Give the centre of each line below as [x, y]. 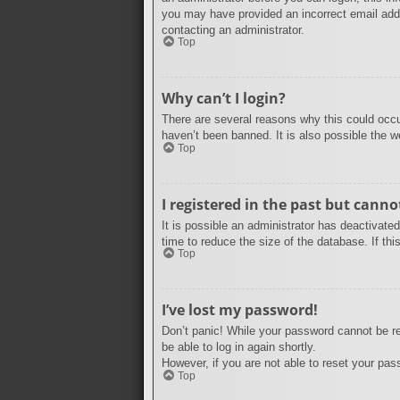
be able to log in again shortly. [239, 347]
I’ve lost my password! [240, 310]
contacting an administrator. [233, 29]
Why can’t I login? [224, 99]
